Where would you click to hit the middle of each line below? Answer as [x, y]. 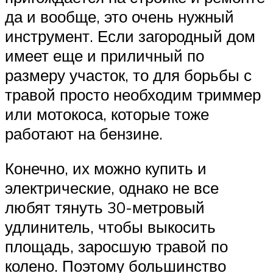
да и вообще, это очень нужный [119, 16]
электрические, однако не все [112, 188]
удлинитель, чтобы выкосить [110, 227]
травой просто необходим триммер [133, 94]
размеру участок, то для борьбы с [128, 75]
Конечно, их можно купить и [106, 168]
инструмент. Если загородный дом [130, 36]
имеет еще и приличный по [105, 55]
